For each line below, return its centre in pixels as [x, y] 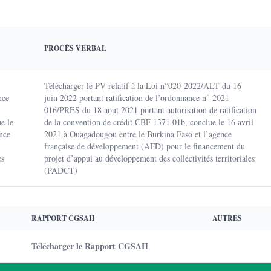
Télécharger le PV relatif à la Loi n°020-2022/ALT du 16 [143, 86]
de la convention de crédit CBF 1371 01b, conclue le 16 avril [149, 122]
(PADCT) [61, 170]
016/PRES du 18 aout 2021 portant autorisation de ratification [150, 110]
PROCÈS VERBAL [75, 48]
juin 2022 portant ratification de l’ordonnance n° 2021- [138, 98]
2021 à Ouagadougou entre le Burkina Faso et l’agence [138, 134]
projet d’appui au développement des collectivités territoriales [149, 158]
